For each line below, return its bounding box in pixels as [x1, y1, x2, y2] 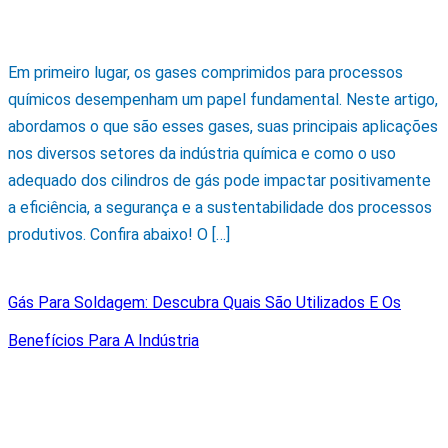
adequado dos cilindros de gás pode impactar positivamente [8, 170, 431, 190]
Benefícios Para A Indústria [8, 331, 199, 351]
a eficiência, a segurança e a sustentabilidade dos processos [8, 197, 432, 217]
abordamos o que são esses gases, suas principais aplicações [8, 116, 438, 136]
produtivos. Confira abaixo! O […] [8, 224, 230, 244]
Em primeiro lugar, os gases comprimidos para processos [8, 62, 403, 82]
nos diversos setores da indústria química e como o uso [8, 143, 396, 163]
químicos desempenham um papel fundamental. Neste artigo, [8, 89, 438, 109]
